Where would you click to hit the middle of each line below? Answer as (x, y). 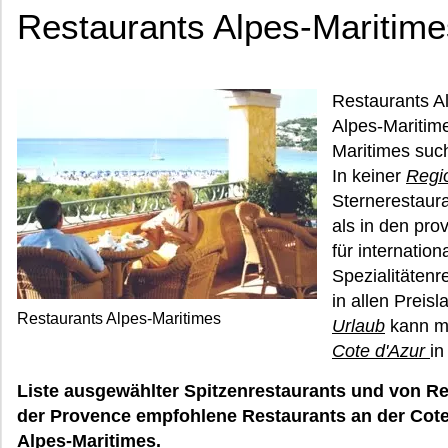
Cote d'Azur (381, 351)
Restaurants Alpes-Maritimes (119, 318)
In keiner (369, 176)
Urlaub (358, 326)
